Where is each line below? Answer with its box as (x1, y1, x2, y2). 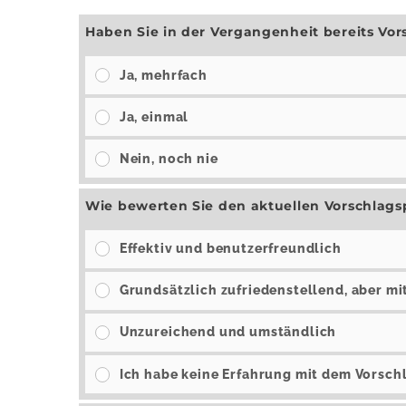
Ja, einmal (119, 109, 189, 124)
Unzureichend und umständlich (119, 324, 337, 340)
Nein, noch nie (119, 150, 218, 166)
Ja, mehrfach (119, 67, 208, 82)
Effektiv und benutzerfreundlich (119, 241, 342, 256)
